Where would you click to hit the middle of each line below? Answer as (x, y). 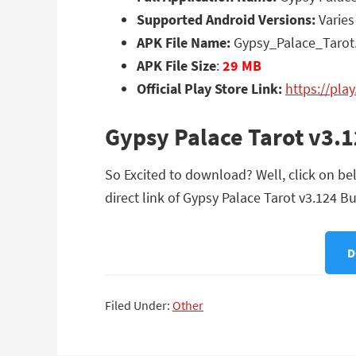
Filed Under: (139, 305)
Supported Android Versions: (226, 19)
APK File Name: (184, 43)
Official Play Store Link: (209, 89)
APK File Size (176, 66)
